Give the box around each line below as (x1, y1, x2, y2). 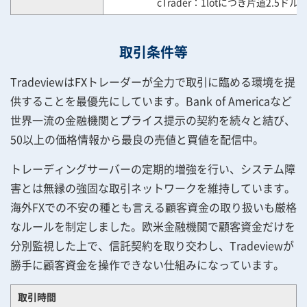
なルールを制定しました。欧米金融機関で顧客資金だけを (10, 218, 295, 234)
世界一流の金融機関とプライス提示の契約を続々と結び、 (10, 112, 295, 128)
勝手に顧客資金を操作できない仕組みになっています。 (10, 256, 284, 273)
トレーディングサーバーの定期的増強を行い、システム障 (10, 160, 295, 177)
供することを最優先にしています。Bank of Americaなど (10, 93, 292, 109)
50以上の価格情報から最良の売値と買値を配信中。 (10, 131, 264, 147)
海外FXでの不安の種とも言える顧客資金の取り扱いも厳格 (10, 199, 297, 215)
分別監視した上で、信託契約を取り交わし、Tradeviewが (10, 237, 294, 254)
